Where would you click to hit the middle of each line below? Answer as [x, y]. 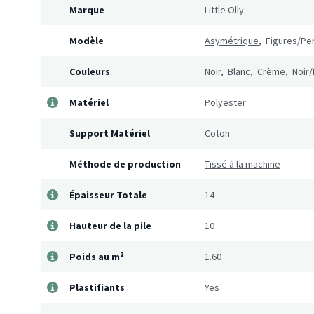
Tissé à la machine [243, 164]
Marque [87, 10]
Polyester [225, 103]
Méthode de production [125, 164]
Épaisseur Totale [108, 195]
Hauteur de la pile [110, 226]
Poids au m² [97, 257]
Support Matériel [110, 134]
